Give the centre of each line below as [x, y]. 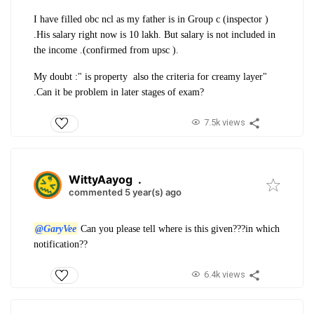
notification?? [61, 244]
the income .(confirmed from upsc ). [106, 50]
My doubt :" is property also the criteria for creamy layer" [150, 77]
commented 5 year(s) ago [125, 192]
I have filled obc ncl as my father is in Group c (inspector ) [151, 20]
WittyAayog [101, 179]
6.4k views [224, 274]
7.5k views [224, 123]
